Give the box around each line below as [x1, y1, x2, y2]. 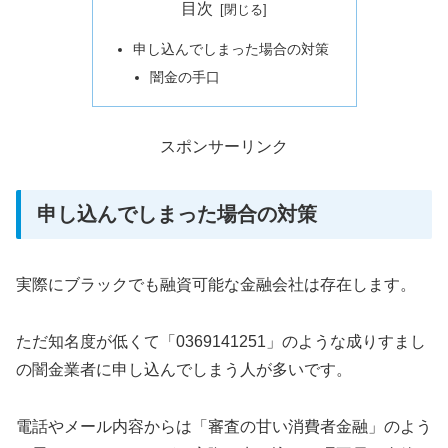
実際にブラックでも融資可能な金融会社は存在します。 [16, 276, 416, 294]
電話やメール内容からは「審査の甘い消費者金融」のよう [16, 418, 432, 436]
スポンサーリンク [160, 138, 288, 156]
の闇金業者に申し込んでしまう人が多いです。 [16, 361, 352, 379]
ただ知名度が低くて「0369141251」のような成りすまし [16, 333, 426, 351]
